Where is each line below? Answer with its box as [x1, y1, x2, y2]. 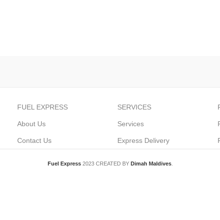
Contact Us [17, 137, 52, 144]
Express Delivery [117, 137, 169, 144]
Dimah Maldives [130, 161, 171, 166]
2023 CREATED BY [82, 161, 131, 166]
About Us [17, 120, 46, 128]
